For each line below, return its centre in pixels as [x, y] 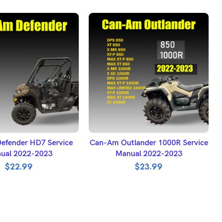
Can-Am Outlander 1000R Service [149, 143]
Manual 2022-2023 [149, 154]
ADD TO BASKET [149, 138]
